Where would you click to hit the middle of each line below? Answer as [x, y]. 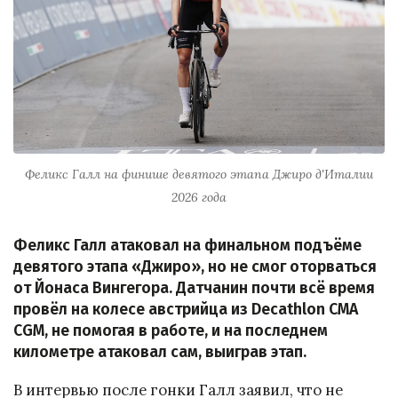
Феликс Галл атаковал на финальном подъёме [187, 246]
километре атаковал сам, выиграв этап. [160, 353]
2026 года [199, 198]
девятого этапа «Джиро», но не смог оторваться [195, 267]
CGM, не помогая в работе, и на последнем [171, 331]
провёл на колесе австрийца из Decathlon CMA [186, 310]
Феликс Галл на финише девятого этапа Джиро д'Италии [199, 175]
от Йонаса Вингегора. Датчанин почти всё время [194, 289]
